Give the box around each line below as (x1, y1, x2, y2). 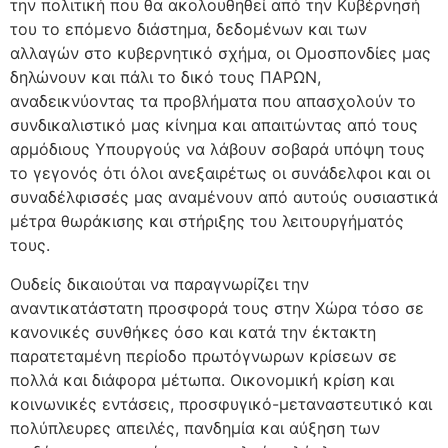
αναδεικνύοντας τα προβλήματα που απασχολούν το (10, 91, 416, 112)
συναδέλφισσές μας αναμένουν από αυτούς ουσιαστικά (10, 187, 438, 208)
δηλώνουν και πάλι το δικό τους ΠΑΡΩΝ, (10, 67, 321, 88)
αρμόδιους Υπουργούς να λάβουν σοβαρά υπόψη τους (10, 139, 425, 160)
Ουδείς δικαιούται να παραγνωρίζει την (10, 273, 309, 294)
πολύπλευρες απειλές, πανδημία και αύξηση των (10, 417, 380, 438)
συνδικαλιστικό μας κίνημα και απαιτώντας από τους (10, 115, 418, 136)
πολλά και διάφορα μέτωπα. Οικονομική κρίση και (10, 369, 394, 390)
